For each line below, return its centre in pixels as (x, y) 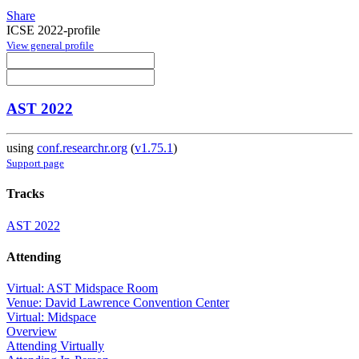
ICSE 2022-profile (53, 30)
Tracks (25, 194)
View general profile (50, 45)
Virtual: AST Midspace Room (82, 288)
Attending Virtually (55, 346)
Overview (32, 332)
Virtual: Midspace (51, 317)
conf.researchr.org (82, 148)
